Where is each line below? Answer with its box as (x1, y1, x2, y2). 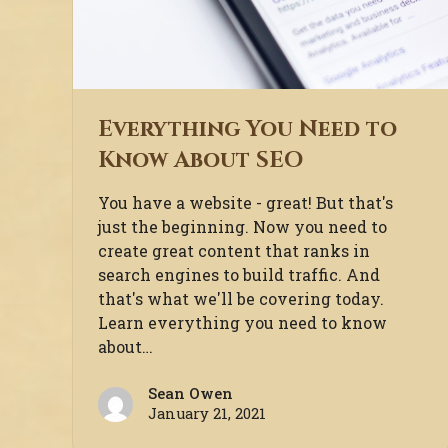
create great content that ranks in (98, 240, 370, 262)
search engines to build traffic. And (98, 264, 380, 286)
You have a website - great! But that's (98, 192, 393, 214)
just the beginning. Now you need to (98, 216, 387, 238)
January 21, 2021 (148, 404, 266, 424)
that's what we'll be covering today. (98, 288, 384, 310)
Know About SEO (98, 145, 303, 176)
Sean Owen (148, 384, 233, 404)
